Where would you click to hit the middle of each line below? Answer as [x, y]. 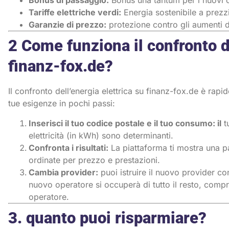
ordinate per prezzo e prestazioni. [94, 160]
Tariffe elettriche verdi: [75, 13]
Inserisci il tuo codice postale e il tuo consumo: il [125, 123]
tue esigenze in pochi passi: [62, 104]
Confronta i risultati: [68, 147]
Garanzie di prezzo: [67, 25]
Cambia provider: [63, 172]
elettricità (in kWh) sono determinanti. [101, 135]
